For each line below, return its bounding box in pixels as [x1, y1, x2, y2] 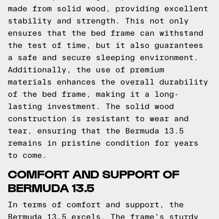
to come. [8, 151, 47, 159]
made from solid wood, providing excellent [8, 4, 208, 13]
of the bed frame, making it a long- [8, 90, 179, 98]
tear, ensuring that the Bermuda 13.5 [8, 127, 184, 135]
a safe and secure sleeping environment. [8, 53, 198, 62]
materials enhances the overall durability [8, 78, 208, 86]
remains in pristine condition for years [8, 139, 198, 147]
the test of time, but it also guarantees [8, 41, 203, 49]
